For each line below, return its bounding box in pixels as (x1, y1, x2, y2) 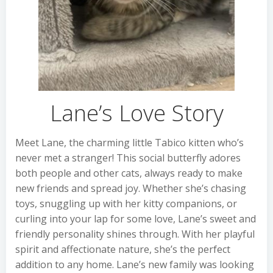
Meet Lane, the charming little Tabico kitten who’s (15, 136, 244, 149)
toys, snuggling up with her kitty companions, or (15, 197, 237, 210)
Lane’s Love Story (49, 97, 224, 128)
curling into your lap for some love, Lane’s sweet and (15, 212, 256, 225)
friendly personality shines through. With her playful (15, 227, 255, 241)
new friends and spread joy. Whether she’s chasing (15, 182, 246, 195)
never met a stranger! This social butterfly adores (15, 151, 241, 165)
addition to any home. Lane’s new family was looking (15, 258, 254, 271)
